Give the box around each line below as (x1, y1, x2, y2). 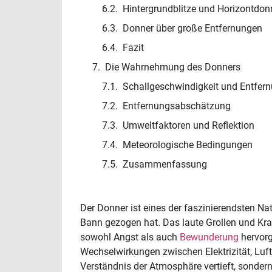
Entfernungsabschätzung (123, 100, 231, 112)
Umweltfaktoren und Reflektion (123, 120, 254, 132)
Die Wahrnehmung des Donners (105, 61, 240, 73)
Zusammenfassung (123, 158, 207, 171)
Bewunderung (180, 231, 239, 243)
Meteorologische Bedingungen (123, 139, 253, 151)
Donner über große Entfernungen (123, 22, 262, 35)
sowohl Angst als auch (80, 231, 180, 243)
